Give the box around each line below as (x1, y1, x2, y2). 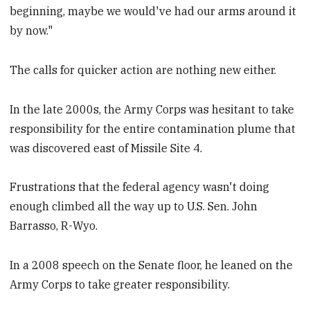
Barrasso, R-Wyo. (10, 219, 98, 233)
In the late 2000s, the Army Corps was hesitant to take (10, 102, 295, 116)
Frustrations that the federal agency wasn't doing (10, 180, 270, 194)
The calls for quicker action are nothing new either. (10, 62, 277, 77)
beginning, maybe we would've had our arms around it (10, 3, 297, 18)
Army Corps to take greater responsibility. (10, 277, 230, 292)
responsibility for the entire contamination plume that (10, 121, 296, 136)
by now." (10, 23, 53, 37)
